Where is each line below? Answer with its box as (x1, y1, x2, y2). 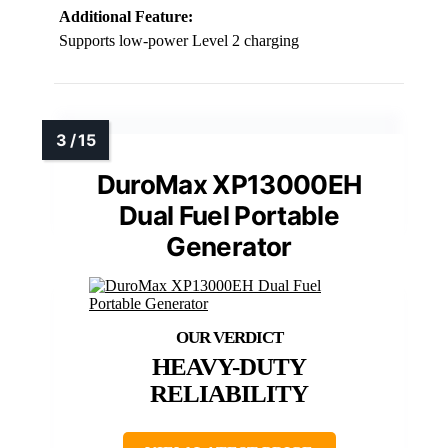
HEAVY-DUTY (152, 353, 306, 381)
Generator (166, 231, 292, 263)
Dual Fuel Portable (118, 200, 340, 232)
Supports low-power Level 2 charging (59, 32, 299, 50)
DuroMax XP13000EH (96, 169, 362, 201)
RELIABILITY (150, 380, 308, 408)
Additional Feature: (59, 8, 193, 26)
